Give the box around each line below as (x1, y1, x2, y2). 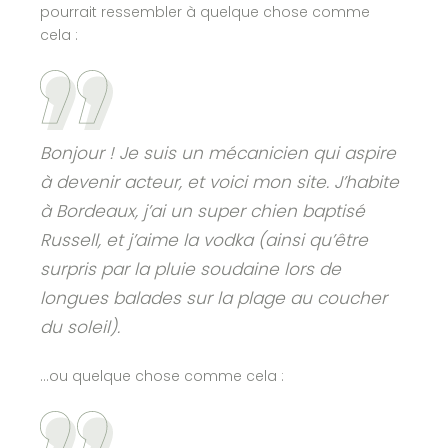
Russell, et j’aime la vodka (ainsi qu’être (40, 228, 369, 252)
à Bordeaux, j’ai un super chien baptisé (40, 199, 366, 223)
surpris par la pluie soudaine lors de (40, 257, 342, 281)
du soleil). (40, 315, 121, 339)
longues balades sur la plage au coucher (40, 286, 388, 310)
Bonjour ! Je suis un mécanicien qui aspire (40, 141, 397, 165)
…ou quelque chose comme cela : (40, 366, 285, 386)
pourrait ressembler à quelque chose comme (40, 2, 371, 22)
